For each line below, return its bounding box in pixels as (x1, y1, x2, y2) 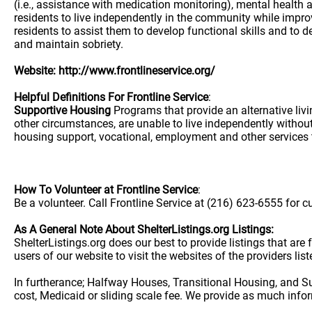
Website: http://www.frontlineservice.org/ (14, 64, 215, 77)
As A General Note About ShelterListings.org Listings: (14, 223, 274, 236)
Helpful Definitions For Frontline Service (14, 91, 208, 104)
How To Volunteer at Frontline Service (14, 183, 198, 196)
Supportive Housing (14, 104, 111, 117)
